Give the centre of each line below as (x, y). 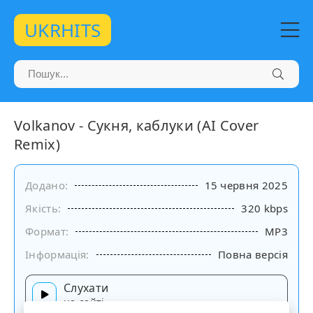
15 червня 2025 (246, 185)
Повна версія (253, 254)
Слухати (86, 288)
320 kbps (264, 208)
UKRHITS (63, 30)
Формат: (47, 231)
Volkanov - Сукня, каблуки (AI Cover (137, 125)
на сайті (84, 302)
